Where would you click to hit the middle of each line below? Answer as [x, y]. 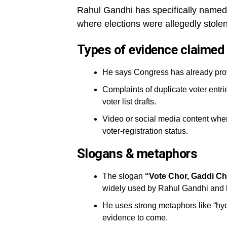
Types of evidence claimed [151, 50]
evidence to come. [135, 218]
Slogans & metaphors [137, 154]
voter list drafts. [129, 102]
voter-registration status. [145, 131]
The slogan [124, 176]
